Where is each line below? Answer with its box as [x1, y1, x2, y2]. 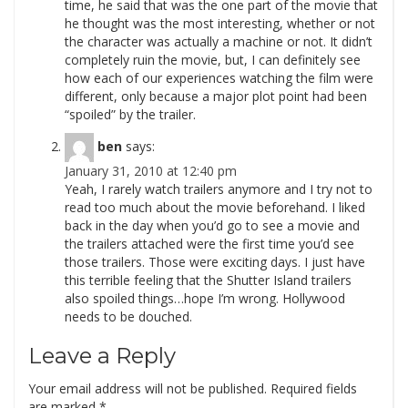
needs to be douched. [65, 308, 192, 325]
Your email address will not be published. [28, 380, 267, 397]
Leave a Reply [28, 342, 176, 369]
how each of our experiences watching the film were [65, 69, 373, 87]
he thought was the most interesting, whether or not [65, 15, 375, 32]
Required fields [267, 380, 357, 397]
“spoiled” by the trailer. [65, 106, 196, 123]
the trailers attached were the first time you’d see [65, 235, 354, 252]
